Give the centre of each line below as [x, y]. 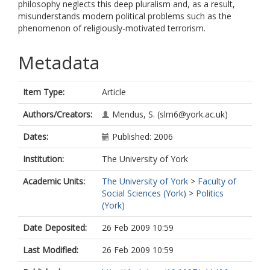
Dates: [36, 137]
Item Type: [44, 92]
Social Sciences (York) [144, 193]
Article [114, 92]
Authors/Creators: [58, 114]
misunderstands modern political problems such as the [125, 16]
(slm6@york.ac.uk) [191, 114]
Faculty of [217, 181]
